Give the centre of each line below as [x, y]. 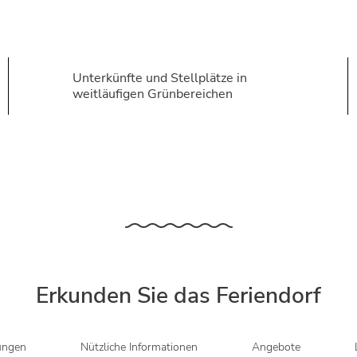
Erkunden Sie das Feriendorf [178, 296]
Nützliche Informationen [139, 347]
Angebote [276, 347]
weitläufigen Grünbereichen [152, 94]
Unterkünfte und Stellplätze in [159, 78]
